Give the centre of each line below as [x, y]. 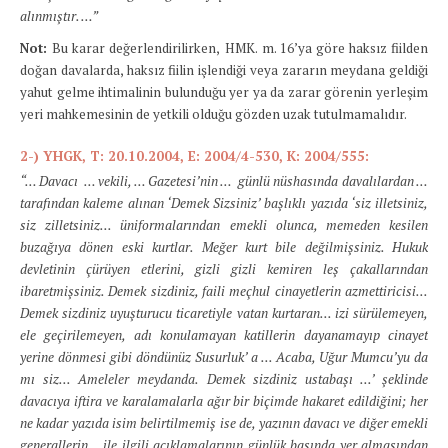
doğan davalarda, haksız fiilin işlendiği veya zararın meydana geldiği [224, 70]
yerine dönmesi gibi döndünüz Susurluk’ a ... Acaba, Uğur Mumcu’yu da [224, 357]
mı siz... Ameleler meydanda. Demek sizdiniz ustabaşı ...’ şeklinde [224, 379]
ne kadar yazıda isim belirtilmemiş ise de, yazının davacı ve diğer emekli [224, 423]
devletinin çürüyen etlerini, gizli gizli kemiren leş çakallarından [224, 269]
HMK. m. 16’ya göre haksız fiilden [327, 48]
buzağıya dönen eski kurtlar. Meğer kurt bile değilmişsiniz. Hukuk [224, 247]
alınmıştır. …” [59, 16]
